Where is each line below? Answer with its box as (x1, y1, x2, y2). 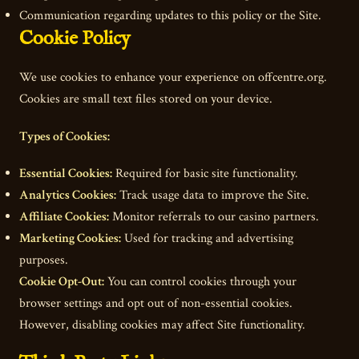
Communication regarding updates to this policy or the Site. (19, 7, 321, 25)
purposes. (19, 251, 68, 268)
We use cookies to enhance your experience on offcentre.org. (19, 69, 327, 87)
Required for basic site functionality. (112, 164, 298, 182)
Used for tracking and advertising (121, 229, 293, 247)
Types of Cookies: (19, 127, 110, 145)
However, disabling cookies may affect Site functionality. (19, 316, 305, 333)
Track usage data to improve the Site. (116, 186, 309, 204)
